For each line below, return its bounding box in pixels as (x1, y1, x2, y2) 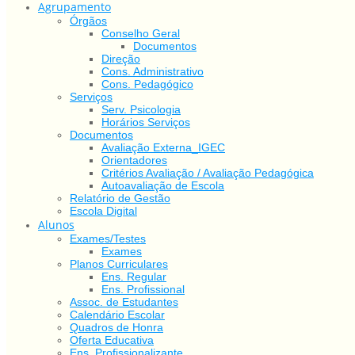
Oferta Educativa (70, 333, 154, 346)
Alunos (38, 216, 74, 232)
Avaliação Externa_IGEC (101, 140, 225, 154)
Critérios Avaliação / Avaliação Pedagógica (101, 166, 314, 179)
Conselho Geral (101, 26, 180, 40)
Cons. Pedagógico (101, 77, 193, 90)
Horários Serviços (101, 115, 190, 128)
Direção (101, 52, 140, 65)
